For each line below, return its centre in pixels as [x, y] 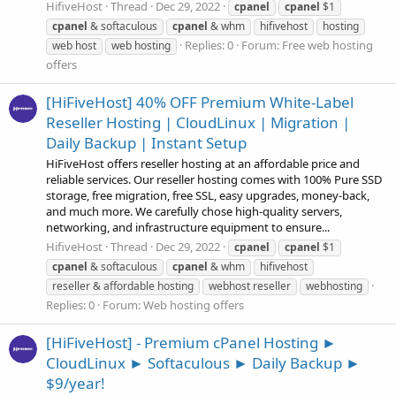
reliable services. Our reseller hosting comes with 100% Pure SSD [214, 180]
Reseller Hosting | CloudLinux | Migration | [198, 123]
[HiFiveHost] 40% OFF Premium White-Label [200, 103]
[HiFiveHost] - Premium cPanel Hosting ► [191, 342]
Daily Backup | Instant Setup [146, 143]
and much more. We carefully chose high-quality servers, [194, 212]
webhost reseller [250, 286]
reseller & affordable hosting [123, 286]
